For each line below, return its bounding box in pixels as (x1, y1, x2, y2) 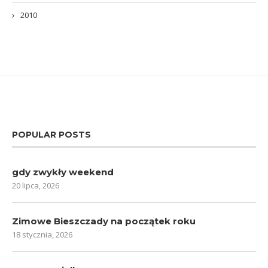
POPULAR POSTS (12, 129, 91, 140)
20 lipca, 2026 (12, 179, 59, 191)
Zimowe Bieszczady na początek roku (12, 215, 196, 227)
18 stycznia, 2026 (12, 229, 72, 240)
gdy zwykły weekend (12, 166, 114, 178)
